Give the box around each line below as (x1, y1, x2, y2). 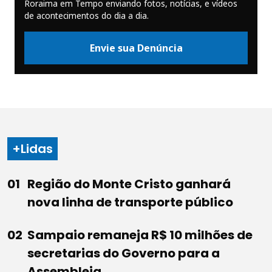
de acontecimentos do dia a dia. (24, 10, 149, 22)
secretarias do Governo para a (27, 245, 220, 262)
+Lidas (12, 140, 53, 158)
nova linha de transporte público (27, 194, 233, 211)
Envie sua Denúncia (89, 41, 183, 55)
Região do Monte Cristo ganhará (27, 175, 231, 193)
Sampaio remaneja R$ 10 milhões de (27, 226, 253, 244)
